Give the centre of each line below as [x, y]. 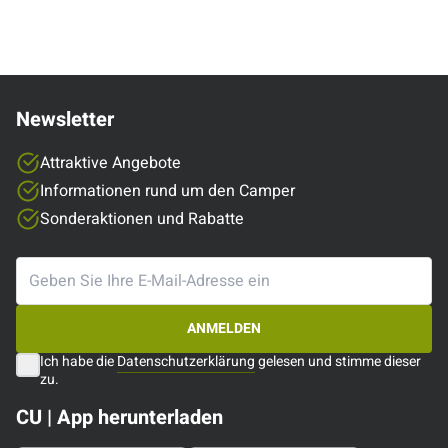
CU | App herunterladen [119, 417]
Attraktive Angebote [110, 163]
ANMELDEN [224, 328]
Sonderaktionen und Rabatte [142, 219]
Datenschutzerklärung [186, 361]
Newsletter [65, 119]
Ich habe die [78, 361]
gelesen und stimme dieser [338, 361]
